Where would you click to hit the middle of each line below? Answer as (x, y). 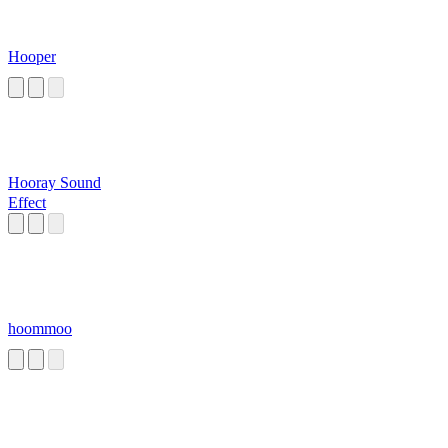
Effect (27, 203)
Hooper (32, 57)
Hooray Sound (54, 183)
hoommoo (40, 329)
